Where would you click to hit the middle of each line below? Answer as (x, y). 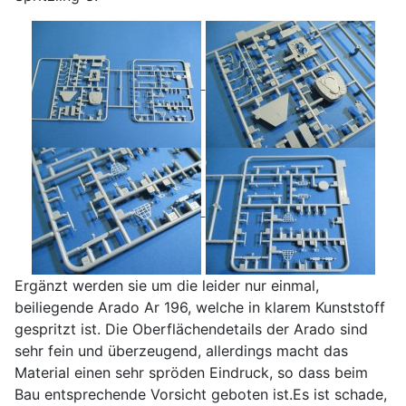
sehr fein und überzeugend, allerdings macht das (181, 351)
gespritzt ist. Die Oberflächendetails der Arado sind (191, 329)
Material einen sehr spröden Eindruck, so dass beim (191, 373)
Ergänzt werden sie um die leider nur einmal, (167, 286)
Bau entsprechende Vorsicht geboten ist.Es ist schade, (201, 395)
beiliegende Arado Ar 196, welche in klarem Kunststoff (200, 308)
